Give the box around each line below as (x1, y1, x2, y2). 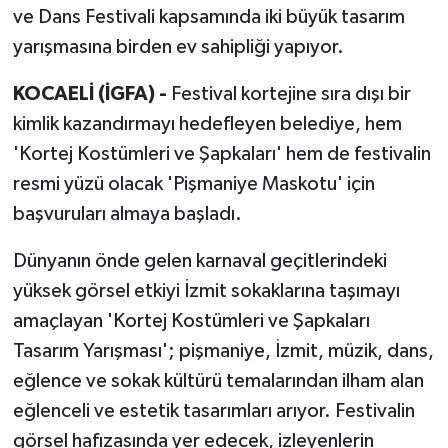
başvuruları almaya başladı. (12, 204, 242, 225)
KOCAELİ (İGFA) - (12, 84, 171, 105)
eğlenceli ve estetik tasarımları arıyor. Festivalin (12, 401, 415, 422)
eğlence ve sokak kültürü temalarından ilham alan (12, 371, 424, 392)
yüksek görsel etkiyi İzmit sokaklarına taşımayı (12, 281, 400, 302)
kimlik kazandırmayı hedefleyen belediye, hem (12, 114, 402, 135)
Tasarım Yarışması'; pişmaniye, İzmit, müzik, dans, (12, 341, 434, 362)
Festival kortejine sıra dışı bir (170, 84, 411, 105)
